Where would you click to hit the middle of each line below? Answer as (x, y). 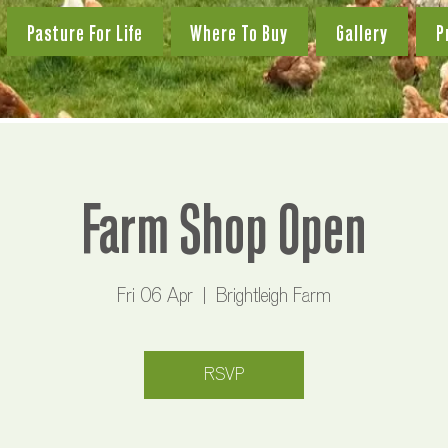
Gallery (362, 31)
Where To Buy (239, 31)
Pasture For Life (84, 31)
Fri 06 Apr (155, 295)
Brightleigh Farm (273, 295)
